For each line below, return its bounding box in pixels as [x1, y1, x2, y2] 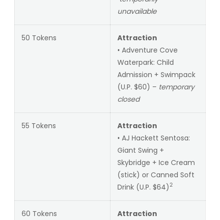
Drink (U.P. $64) [117, 182, 169, 192]
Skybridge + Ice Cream [117, 157, 195, 167]
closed [117, 94, 139, 104]
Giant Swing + [117, 145, 164, 155]
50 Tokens [21, 32, 56, 43]
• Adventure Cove [117, 45, 178, 55]
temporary [158, 82, 194, 92]
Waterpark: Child [117, 57, 174, 67]
